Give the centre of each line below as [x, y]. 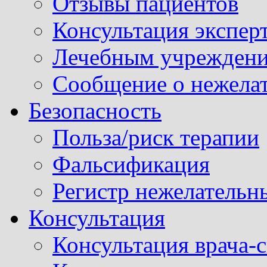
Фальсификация [131, 164]
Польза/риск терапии [156, 137]
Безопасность [95, 111]
